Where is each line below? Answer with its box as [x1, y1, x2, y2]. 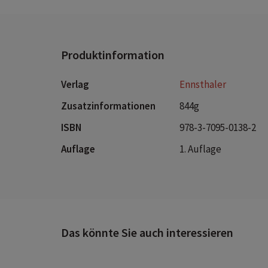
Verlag [61, 78, 89, 92]
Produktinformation [61, 47, 165, 63]
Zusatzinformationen [61, 99, 156, 113]
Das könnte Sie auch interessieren [61, 225, 233, 240]
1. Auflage [179, 142, 221, 156]
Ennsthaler [179, 78, 226, 92]
